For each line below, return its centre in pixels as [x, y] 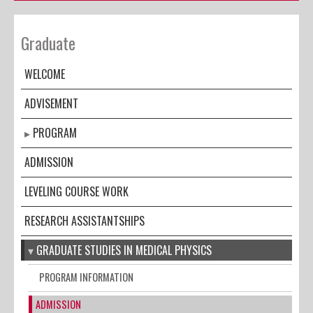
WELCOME [45, 74]
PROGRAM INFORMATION [86, 277]
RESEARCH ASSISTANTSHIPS [85, 220]
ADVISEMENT [51, 103]
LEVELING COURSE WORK [77, 191]
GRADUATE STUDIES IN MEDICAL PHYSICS [124, 250]
